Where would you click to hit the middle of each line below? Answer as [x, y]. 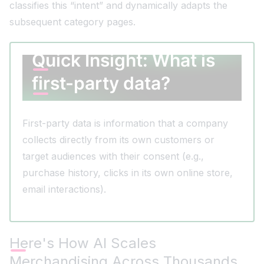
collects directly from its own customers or [118, 140]
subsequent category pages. [72, 22]
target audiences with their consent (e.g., [113, 156]
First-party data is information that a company [125, 123]
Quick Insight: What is [123, 60]
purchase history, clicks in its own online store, [128, 173]
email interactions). [64, 189]
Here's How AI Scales [83, 243]
